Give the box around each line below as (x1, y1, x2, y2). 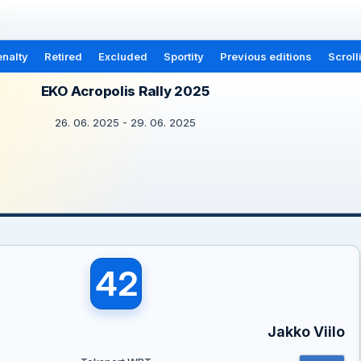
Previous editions (219, 50, 312, 63)
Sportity (163, 50, 204, 63)
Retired (44, 50, 82, 63)
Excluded (98, 50, 147, 63)
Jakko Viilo (267, 323, 345, 340)
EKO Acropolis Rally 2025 (40, 83, 210, 99)
